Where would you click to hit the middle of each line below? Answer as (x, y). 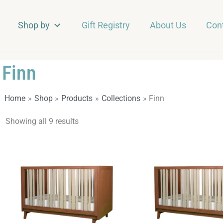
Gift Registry (106, 25)
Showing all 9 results (42, 121)
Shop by (34, 25)
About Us (168, 25)
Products (77, 98)
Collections (121, 98)
